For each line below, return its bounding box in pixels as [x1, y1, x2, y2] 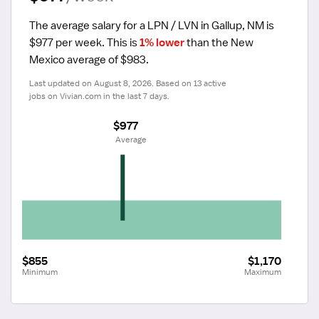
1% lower [140, 35, 184, 50]
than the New [184, 35, 253, 50]
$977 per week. [29, 35, 105, 50]
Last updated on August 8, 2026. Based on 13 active [29, 77, 226, 89]
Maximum [244, 266, 281, 278]
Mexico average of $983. [29, 52, 149, 67]
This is [105, 35, 140, 50]
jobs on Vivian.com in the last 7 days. [29, 90, 169, 102]
